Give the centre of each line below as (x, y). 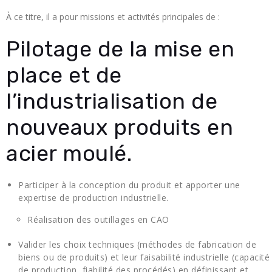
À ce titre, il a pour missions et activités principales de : (113, 17)
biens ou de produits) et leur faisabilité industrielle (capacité (144, 257)
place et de (64, 75)
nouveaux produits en (120, 127)
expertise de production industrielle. (93, 198)
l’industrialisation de (112, 101)
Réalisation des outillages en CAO (98, 220)
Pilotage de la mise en (120, 49)
